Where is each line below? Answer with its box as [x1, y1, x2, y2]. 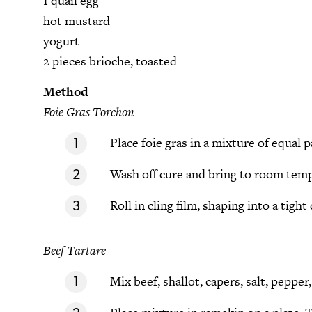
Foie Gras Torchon [43, 103, 134, 121]
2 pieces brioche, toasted [43, 52, 177, 70]
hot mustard [43, 12, 110, 30]
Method [43, 83, 88, 101]
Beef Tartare [43, 241, 106, 259]
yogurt [43, 32, 79, 50]
